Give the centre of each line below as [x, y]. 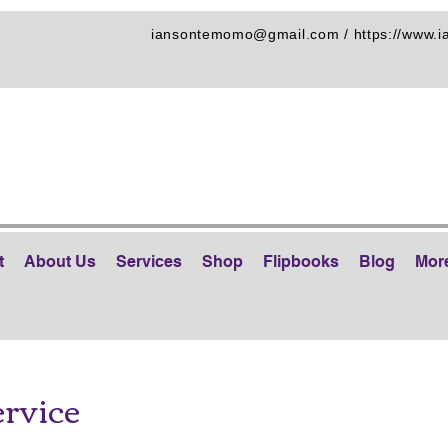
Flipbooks [301, 261]
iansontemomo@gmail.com [245, 34]
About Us [60, 261]
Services [149, 261]
